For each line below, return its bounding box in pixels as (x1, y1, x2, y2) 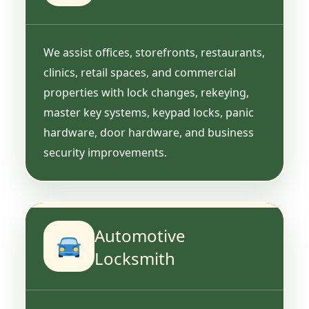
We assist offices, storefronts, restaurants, (43, 44, 265, 60)
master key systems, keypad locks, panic (43, 104, 254, 120)
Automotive (94, 223, 186, 247)
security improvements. (43, 144, 167, 160)
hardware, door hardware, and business (43, 124, 254, 140)
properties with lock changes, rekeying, (43, 84, 249, 100)
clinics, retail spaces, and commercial (43, 64, 236, 80)
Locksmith (94, 246, 175, 270)
